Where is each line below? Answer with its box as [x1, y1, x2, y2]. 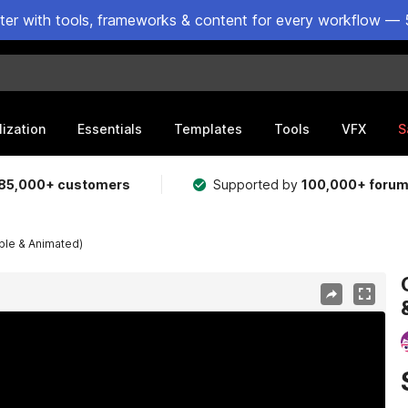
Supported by [213, 177, 302, 192]
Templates [174, 120, 242, 137]
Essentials [77, 120, 142, 137]
